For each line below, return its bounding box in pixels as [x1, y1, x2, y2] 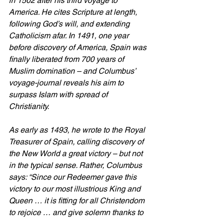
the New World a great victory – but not [9, 149, 144, 159]
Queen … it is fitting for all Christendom [9, 196, 146, 206]
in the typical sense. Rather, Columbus [9, 161, 144, 170]
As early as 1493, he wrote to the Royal [9, 125, 147, 135]
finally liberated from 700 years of [9, 55, 126, 64]
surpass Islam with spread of [9, 90, 110, 100]
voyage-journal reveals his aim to [9, 78, 126, 88]
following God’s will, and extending [9, 19, 132, 29]
